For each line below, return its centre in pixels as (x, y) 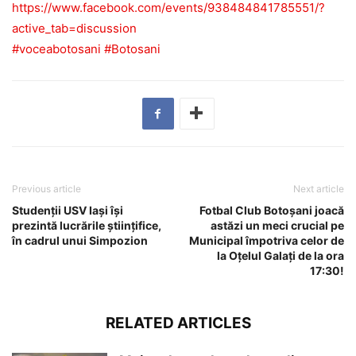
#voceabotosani (56, 48)
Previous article (46, 188)
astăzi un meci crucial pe (277, 225)
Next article (319, 188)
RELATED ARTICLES (178, 323)
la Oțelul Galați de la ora (281, 255)
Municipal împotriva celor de (267, 240)
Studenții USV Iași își (68, 210)
